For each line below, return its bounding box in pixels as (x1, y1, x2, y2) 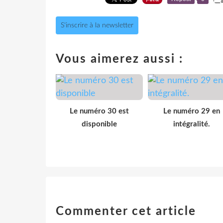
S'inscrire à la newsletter (61, 21, 133, 29)
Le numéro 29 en (163, 107, 220, 115)
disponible (82, 120, 117, 128)
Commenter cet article (56, 205, 196, 218)
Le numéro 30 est (70, 107, 129, 115)
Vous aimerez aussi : (56, 53, 183, 65)
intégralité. (173, 120, 210, 128)
